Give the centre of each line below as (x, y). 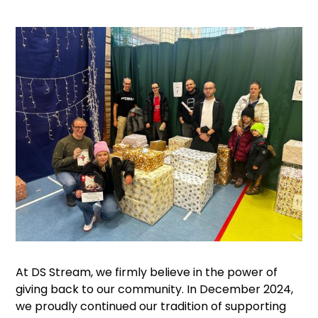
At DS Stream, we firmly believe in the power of (147, 273)
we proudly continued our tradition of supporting (151, 307)
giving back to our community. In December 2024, (155, 290)
